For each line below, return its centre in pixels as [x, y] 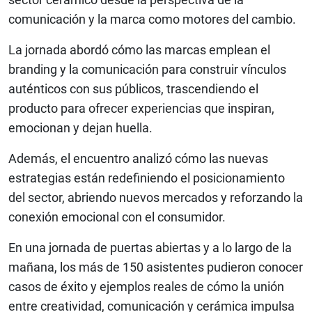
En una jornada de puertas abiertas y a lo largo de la [150, 248]
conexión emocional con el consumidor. [117, 217]
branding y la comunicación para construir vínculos [147, 70]
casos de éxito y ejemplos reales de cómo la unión [146, 287]
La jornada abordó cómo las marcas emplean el [139, 50]
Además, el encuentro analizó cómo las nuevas [138, 159]
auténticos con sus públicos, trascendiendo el [133, 89]
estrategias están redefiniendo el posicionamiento [147, 178]
